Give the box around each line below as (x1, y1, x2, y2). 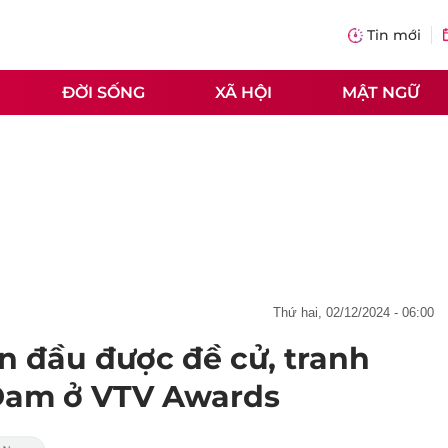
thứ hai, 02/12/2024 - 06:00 (281, 305, 434, 320)
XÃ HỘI (215, 82, 272, 102)
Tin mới (367, 26, 421, 44)
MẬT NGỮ (342, 82, 420, 102)
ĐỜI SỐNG (62, 82, 145, 102)
